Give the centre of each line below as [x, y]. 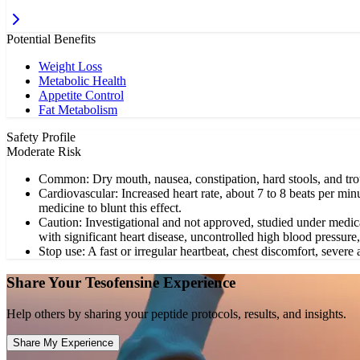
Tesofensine [122, 282]
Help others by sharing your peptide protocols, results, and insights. [176, 313]
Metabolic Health [82, 81]
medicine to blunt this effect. [110, 208]
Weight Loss [70, 67]
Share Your [46, 282]
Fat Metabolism [78, 110]
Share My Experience [63, 342]
